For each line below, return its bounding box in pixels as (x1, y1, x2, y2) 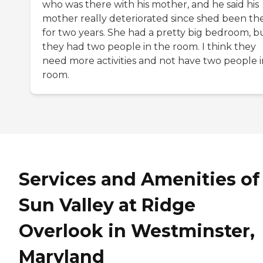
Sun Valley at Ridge (19, 194, 195, 217)
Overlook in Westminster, (19, 220, 255, 242)
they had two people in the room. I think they (42, 41, 256, 52)
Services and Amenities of (19, 168, 259, 191)
